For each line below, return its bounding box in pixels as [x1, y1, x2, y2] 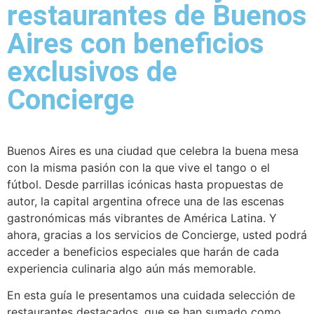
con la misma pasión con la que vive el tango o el [7, 160, 270, 175]
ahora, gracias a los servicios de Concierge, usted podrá [7, 227, 307, 242]
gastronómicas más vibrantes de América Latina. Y [7, 210, 277, 225]
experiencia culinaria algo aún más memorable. [7, 261, 256, 275]
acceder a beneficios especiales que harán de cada [7, 244, 279, 259]
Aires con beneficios [7, 27, 264, 60]
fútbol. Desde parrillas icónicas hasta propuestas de [7, 177, 283, 191]
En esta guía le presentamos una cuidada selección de [7, 288, 295, 303]
